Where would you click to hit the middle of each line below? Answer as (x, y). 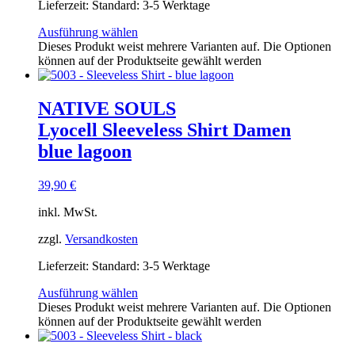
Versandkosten (101, 239)
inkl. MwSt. (68, 212)
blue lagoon (85, 151)
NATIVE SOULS (107, 108)
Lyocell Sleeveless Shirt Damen (164, 130)
